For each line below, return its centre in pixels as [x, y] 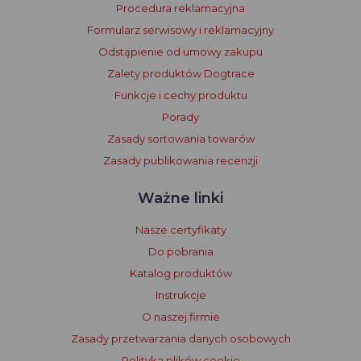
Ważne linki [180, 199]
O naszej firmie [180, 317]
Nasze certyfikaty [180, 230]
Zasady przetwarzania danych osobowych [180, 339]
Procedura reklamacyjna [180, 8]
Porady [180, 117]
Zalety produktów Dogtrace [180, 74]
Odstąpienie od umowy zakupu [180, 52]
